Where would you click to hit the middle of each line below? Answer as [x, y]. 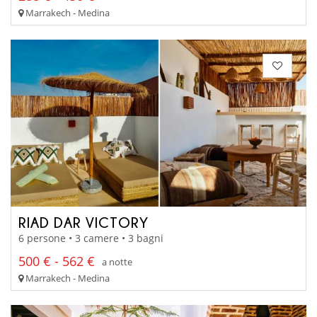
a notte [117, 261]
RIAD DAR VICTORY [83, 222]
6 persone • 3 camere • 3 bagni [91, 238]
